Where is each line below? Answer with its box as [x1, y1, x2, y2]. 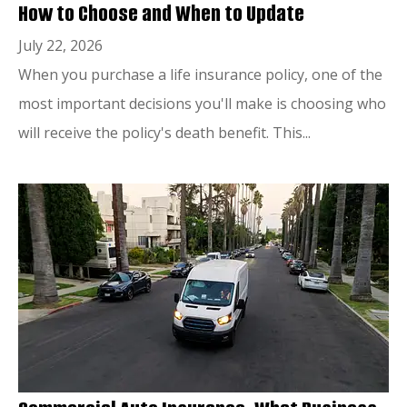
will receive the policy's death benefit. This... [18, 122, 311, 143]
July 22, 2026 [18, 35, 103, 55]
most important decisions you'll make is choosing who [18, 93, 386, 114]
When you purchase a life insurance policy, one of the [18, 64, 382, 84]
